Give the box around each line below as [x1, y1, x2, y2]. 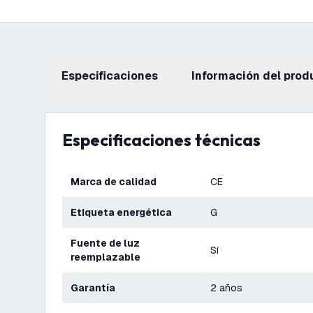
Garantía [78, 282, 115, 294]
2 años [210, 282, 242, 294]
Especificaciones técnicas [73, 129, 261, 150]
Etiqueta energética [77, 206, 172, 219]
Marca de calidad [80, 175, 156, 188]
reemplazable [71, 251, 140, 263]
